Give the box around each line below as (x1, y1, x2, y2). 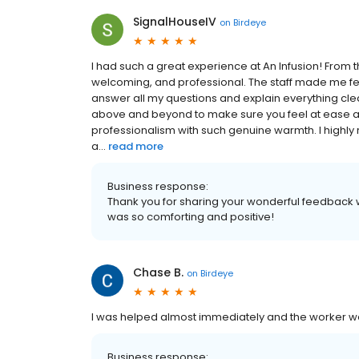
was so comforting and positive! (107, 209, 274, 225)
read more (108, 139, 163, 155)
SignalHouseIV (133, 14, 216, 30)
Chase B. (133, 264, 184, 281)
